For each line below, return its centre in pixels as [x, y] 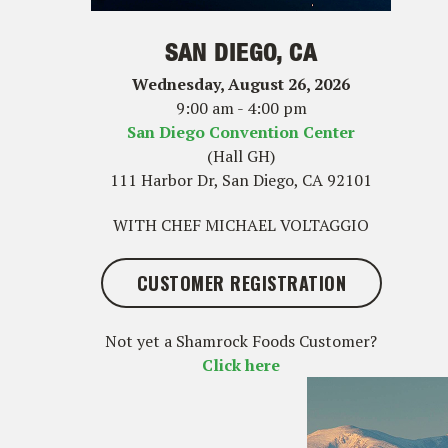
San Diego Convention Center [241, 131]
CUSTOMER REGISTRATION [241, 282]
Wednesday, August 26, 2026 [241, 83]
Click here [241, 364]
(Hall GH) [241, 155]
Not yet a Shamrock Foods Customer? [241, 340]
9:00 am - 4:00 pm [241, 107]
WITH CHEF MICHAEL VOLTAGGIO [241, 224]
